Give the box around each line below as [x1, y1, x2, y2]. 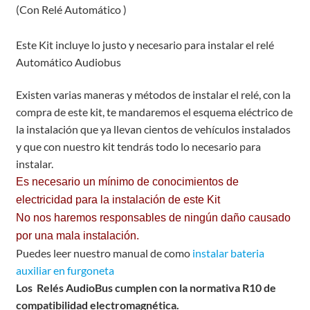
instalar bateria [192, 246, 264, 260]
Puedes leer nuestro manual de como [15, 246, 192, 260]
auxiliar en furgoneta [15, 264, 114, 277]
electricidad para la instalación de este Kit [15, 194, 220, 206]
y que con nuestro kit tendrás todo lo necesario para [15, 140, 261, 154]
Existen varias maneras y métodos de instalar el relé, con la [15, 88, 291, 102]
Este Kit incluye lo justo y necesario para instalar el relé [15, 37, 274, 51]
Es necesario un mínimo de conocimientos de [15, 176, 239, 188]
